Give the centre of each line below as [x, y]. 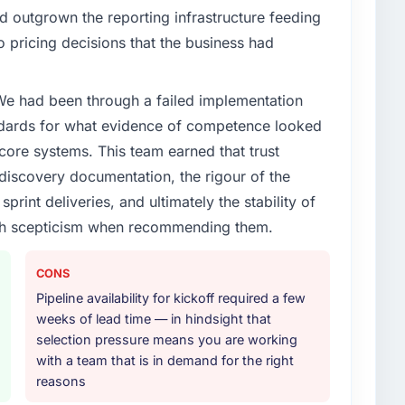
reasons [61, 381]
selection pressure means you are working [167, 340]
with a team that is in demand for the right [165, 361]
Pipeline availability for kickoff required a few [171, 298]
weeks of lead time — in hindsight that [154, 319]
